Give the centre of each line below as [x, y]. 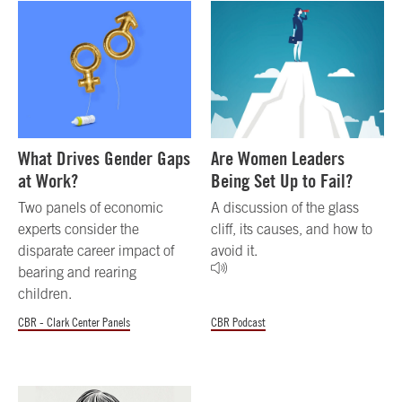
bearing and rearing [77, 272]
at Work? [48, 181]
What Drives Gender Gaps [104, 159]
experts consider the [79, 229]
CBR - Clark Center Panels [74, 323]
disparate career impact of [96, 251]
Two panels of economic [91, 208]
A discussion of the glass [285, 208]
